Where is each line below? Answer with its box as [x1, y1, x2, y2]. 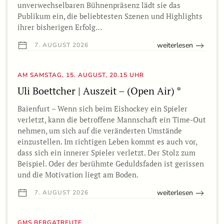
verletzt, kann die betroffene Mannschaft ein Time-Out [17, 114, 206, 125]
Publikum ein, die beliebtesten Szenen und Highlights [17, 10, 202, 21]
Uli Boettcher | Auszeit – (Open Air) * [17, 84, 181, 98]
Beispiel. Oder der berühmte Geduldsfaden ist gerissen [17, 158, 204, 169]
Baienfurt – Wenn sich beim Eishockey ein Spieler [17, 103, 187, 114]
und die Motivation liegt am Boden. [17, 169, 138, 180]
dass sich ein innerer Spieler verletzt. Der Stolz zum [17, 147, 195, 158]
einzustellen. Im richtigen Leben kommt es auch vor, [17, 136, 197, 147]
